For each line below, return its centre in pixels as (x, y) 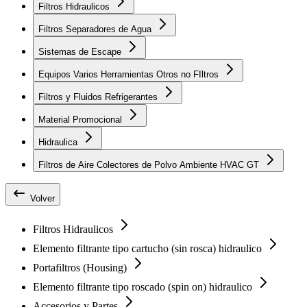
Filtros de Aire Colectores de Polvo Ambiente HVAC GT (254, 164)
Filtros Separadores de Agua (96, 29)
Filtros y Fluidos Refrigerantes (99, 97)
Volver (41, 198)
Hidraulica (59, 142)
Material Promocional (82, 119)
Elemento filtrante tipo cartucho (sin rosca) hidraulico (149, 248)
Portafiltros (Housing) (81, 267)
